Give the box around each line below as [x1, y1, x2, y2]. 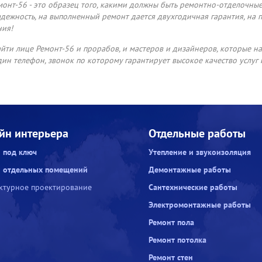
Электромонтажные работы [149, 199, 251, 210]
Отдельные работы [149, 126, 246, 141]
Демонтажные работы [149, 164, 231, 175]
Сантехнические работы [149, 182, 237, 192]
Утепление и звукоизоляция [149, 147, 251, 157]
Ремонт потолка [149, 235, 206, 245]
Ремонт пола [149, 217, 194, 227]
